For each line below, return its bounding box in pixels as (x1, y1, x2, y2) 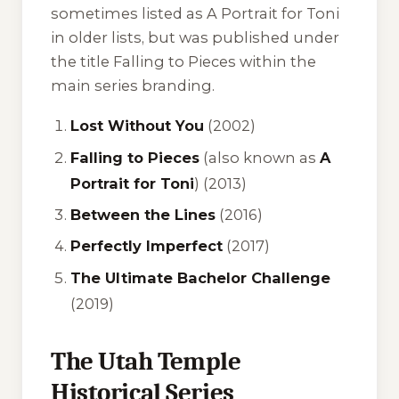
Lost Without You (70, 117, 205, 135)
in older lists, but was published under (51, 28, 339, 46)
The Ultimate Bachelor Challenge (70, 268, 331, 287)
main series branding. (51, 76, 215, 94)
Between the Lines (70, 205, 216, 224)
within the (236, 52, 316, 70)
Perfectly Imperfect (70, 237, 224, 256)
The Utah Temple (51, 346, 241, 376)
